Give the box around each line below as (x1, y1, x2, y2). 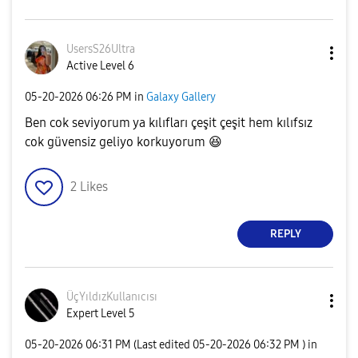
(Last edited (133, 338, 193, 352)
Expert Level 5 (66, 306, 135, 320)
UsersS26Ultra (66, 42, 135, 56)
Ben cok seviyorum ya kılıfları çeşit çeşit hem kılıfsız (25, 114, 312, 130)
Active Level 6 (66, 58, 134, 73)
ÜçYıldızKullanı (66, 289, 141, 304)
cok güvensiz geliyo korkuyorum (25, 133, 209, 149)
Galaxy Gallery (146, 90, 216, 105)
